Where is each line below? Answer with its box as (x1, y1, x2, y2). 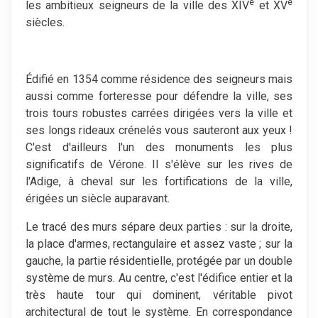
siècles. (26, 15, 65, 29)
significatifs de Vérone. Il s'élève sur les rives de (26, 157, 292, 171)
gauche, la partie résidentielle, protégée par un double (26, 253, 292, 268)
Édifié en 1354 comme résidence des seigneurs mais (26, 72, 292, 86)
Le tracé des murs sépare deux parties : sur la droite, (26, 219, 292, 234)
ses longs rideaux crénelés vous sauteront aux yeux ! (26, 123, 292, 137)
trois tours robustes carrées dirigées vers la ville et (26, 106, 292, 120)
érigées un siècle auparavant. (26, 191, 170, 205)
